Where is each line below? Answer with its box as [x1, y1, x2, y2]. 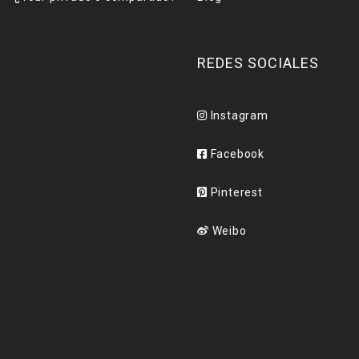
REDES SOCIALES [197, 54, 319, 71]
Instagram [207, 109, 268, 122]
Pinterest [207, 186, 263, 199]
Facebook [207, 147, 265, 160]
